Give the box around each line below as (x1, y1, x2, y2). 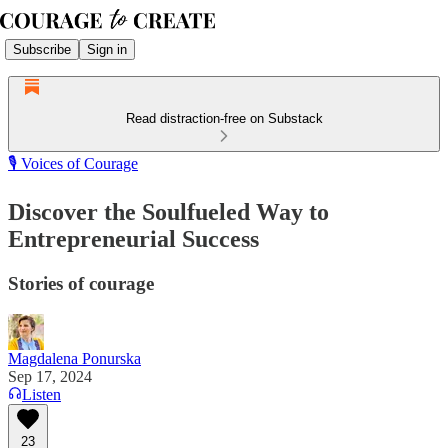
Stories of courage (8, 272, 154, 294)
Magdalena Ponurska (8, 349, 141, 367)
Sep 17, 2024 (8, 367, 92, 385)
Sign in (87, 41, 127, 57)
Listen (22, 385, 61, 403)
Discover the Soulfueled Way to (8, 198, 329, 225)
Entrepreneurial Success (8, 225, 259, 252)
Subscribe (13, 41, 71, 57)
